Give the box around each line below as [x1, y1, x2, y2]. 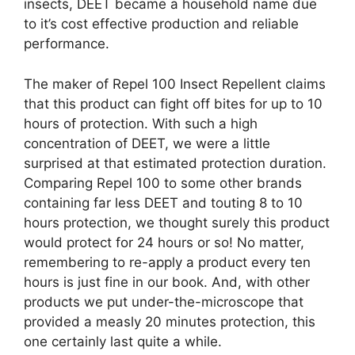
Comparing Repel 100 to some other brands [24, 174, 302, 191]
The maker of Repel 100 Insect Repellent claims [24, 75, 326, 92]
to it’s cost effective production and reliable [24, 16, 299, 32]
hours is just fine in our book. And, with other [24, 273, 310, 290]
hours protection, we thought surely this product [24, 214, 330, 231]
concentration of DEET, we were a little [24, 135, 270, 151]
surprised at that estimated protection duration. [24, 155, 326, 171]
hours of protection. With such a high [24, 115, 258, 132]
